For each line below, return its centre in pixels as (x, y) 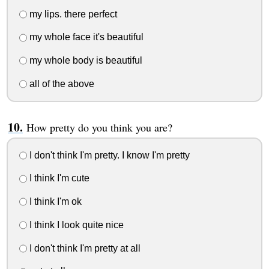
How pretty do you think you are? (99, 127)
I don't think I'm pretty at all (83, 248)
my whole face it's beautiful (85, 37)
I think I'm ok (54, 202)
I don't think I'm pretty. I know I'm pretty (108, 155)
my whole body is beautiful (84, 61)
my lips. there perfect (72, 14)
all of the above (60, 83)
